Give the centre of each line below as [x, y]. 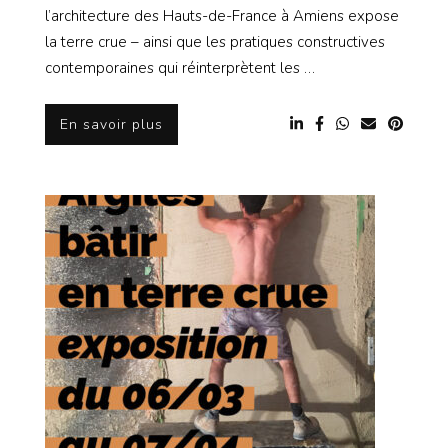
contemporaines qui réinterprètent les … [180, 68]
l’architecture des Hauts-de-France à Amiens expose [222, 16]
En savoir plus [111, 124]
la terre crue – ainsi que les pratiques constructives [215, 42]
